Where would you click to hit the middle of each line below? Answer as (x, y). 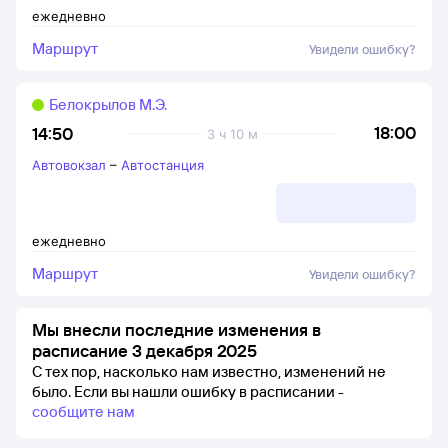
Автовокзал (69, 165)
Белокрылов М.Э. (108, 104)
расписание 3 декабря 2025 (144, 350)
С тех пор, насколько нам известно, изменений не (209, 371)
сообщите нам (83, 411)
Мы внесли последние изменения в (176, 329)
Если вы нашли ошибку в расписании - (209, 391)
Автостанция (162, 165)
